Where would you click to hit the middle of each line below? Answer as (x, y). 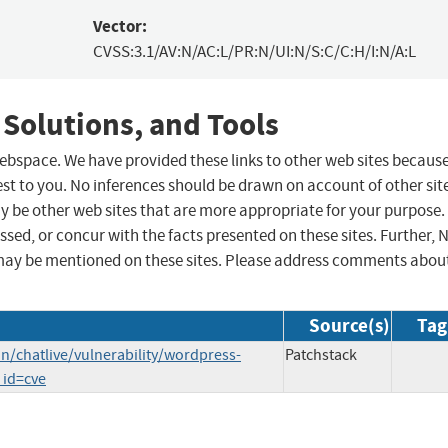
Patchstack (321, 355)
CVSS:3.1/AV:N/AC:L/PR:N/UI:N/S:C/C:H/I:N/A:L (254, 52)
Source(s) (349, 326)
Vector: (119, 27)
